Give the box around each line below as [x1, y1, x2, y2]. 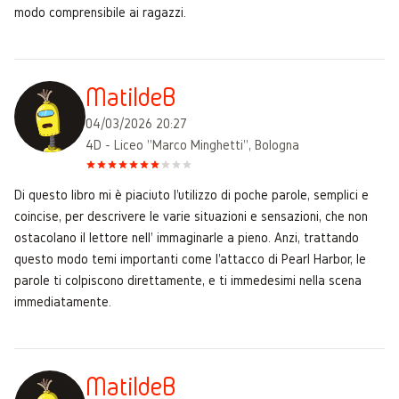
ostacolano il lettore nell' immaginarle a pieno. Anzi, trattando [14, 229, 359, 245]
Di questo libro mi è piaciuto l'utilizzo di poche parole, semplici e [14, 186, 369, 202]
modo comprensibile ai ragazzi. [14, 4, 186, 20]
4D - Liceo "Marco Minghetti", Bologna [85, 136, 299, 152]
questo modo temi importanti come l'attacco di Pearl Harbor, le [14, 250, 366, 266]
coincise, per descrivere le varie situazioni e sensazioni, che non [14, 208, 368, 224]
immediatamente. [14, 293, 111, 309]
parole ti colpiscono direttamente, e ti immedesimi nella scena [14, 272, 362, 288]
